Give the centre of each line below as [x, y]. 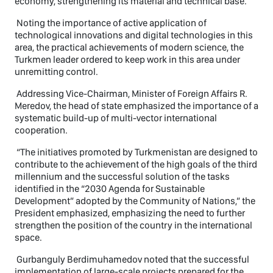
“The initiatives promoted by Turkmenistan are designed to [136, 152]
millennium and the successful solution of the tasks [122, 176]
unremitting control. [56, 71]
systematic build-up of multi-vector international [116, 118]
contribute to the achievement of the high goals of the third [136, 164]
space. [28, 237]
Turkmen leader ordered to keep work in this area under [127, 59]
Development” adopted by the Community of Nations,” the [135, 200]
